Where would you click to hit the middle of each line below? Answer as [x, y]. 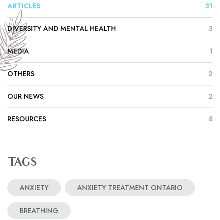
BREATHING [39, 211]
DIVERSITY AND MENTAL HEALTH [62, 29]
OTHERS [21, 74]
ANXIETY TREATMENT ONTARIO [130, 188]
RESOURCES [27, 119]
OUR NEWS [26, 96]
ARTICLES [24, 6]
